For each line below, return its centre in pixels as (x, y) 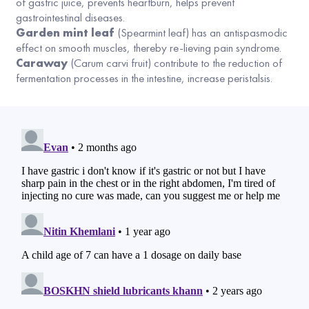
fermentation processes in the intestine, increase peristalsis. (144, 78)
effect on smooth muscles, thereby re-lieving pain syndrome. (150, 48)
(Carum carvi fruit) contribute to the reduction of (175, 63)
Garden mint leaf (65, 33)
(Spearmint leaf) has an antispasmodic (201, 33)
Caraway (42, 63)
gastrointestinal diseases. (70, 18)
